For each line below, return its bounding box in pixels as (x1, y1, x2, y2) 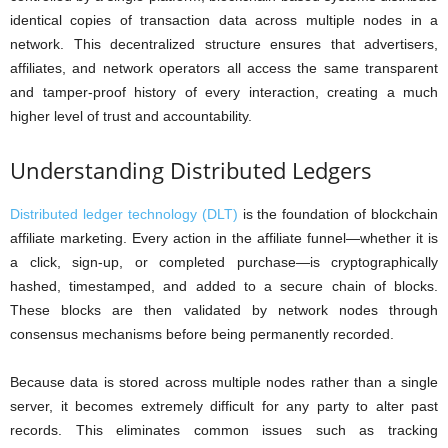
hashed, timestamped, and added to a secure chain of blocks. (10, 278, 438, 294)
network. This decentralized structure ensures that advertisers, (10, 36, 438, 52)
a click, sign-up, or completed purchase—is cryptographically (10, 254, 438, 270)
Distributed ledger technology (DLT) (10, 206, 238, 222)
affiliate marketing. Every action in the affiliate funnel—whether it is (10, 230, 438, 246)
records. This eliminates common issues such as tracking (10, 422, 438, 438)
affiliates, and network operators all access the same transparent (10, 60, 438, 76)
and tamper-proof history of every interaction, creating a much (10, 84, 438, 100)
